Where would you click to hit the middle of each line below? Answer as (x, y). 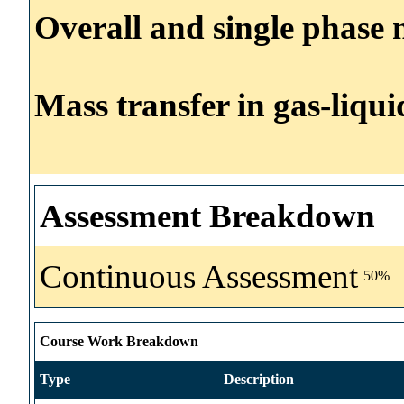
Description (259, 379)
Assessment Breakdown (207, 216)
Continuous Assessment (199, 276)
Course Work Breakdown (119, 341)
